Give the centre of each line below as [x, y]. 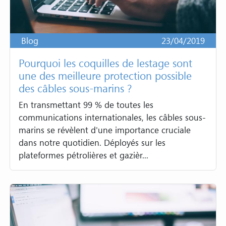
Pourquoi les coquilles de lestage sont [106, 63]
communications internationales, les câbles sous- [112, 118]
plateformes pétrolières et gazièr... [84, 155]
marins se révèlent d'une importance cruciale [105, 130]
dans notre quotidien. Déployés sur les [92, 143]
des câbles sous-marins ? [75, 88]
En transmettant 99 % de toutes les [86, 105]
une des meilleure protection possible [105, 75]
